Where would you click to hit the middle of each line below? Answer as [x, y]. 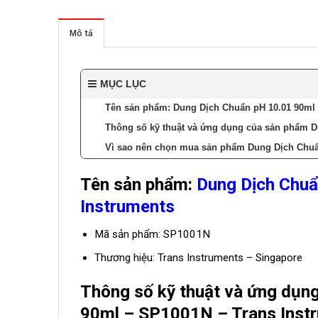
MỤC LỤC [123, 83]
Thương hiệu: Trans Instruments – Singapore [198, 258]
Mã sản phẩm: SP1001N [152, 235]
